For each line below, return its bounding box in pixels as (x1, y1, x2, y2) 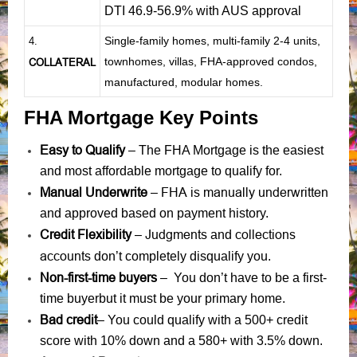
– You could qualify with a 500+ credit (97, 312, 308, 327)
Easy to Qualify (40, 142, 125, 157)
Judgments (145, 226, 207, 241)
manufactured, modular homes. (104, 75, 263, 88)
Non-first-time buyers (40, 269, 157, 284)
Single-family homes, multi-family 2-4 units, (104, 33, 320, 47)
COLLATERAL (29, 55, 96, 69)
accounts (40, 248, 91, 263)
